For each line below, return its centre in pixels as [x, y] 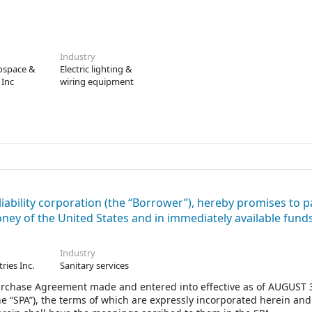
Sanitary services [94, 265]
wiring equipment [96, 81]
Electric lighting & [96, 69]
